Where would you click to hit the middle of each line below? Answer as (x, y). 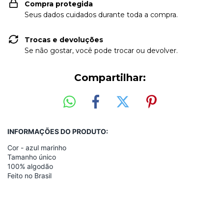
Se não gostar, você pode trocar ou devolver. (101, 51)
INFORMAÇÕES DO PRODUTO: (58, 131)
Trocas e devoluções (64, 40)
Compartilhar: (110, 78)
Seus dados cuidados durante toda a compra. (101, 15)
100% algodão (30, 166)
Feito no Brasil (29, 175)
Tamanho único (32, 157)
